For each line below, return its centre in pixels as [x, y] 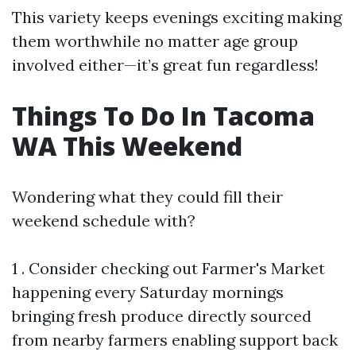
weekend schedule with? [104, 221]
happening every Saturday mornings [148, 292]
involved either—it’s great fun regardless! [165, 65]
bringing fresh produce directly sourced [162, 316]
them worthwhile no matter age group [155, 41]
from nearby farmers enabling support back [175, 340]
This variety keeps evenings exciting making [177, 17]
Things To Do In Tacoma [163, 116]
